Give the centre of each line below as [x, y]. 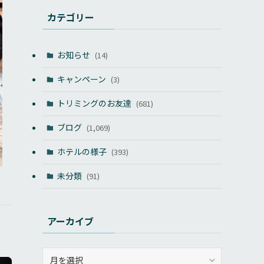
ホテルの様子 [82, 152]
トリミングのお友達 [95, 103]
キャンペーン [82, 79]
